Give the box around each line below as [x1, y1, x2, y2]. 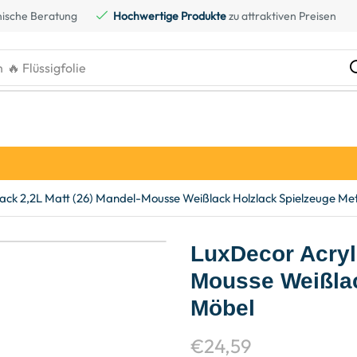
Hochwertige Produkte [113, 9, 226, 23]
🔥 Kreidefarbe [7, 60, 93, 76]
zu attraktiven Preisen [226, 9, 336, 23]
